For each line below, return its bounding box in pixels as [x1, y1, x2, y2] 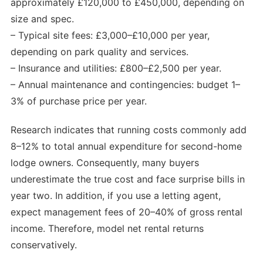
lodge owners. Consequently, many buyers [11, 156, 199, 168]
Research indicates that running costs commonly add [11, 123, 247, 136]
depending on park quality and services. [11, 46, 188, 58]
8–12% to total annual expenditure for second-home [11, 140, 242, 152]
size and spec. [11, 13, 74, 25]
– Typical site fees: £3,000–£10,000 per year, [11, 29, 210, 42]
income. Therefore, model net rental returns [11, 222, 204, 234]
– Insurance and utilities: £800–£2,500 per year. [11, 62, 221, 75]
